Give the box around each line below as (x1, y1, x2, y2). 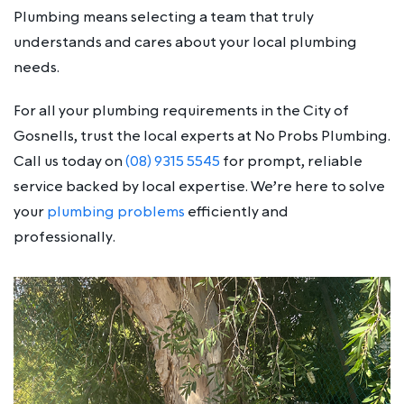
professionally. (14, 226, 115, 247)
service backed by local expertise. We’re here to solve (14, 176, 385, 197)
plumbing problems (47, 201, 185, 222)
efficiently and (185, 201, 289, 222)
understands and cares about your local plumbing (14, 32, 357, 52)
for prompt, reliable (220, 151, 363, 171)
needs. (14, 57, 60, 78)
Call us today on (14, 151, 125, 171)
